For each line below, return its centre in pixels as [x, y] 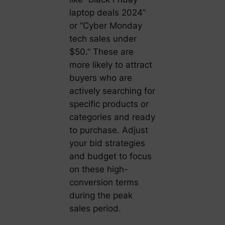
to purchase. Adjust [108, 130]
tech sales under [103, 38]
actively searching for [112, 91]
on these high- [98, 169]
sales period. [95, 208]
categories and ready [112, 117]
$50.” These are [101, 51]
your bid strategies [107, 143]
